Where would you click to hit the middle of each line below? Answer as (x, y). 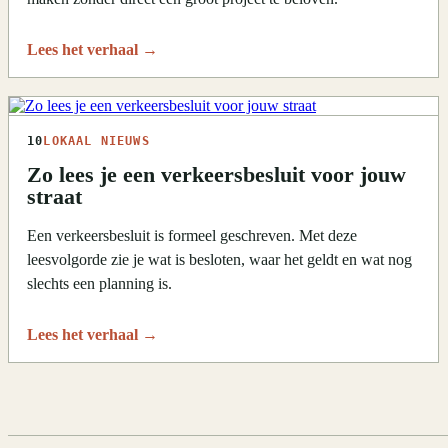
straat (54, 197)
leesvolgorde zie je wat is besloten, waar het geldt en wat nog (219, 260)
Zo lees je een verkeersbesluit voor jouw (216, 175)
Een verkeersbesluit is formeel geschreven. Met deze (192, 236)
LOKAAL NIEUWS (96, 141)
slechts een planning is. (99, 284)
